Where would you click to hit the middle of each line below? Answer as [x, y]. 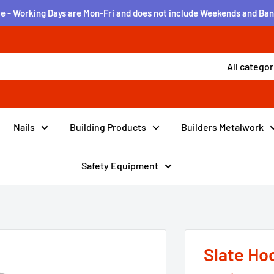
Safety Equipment [120, 165]
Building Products [108, 127]
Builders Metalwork [222, 127]
